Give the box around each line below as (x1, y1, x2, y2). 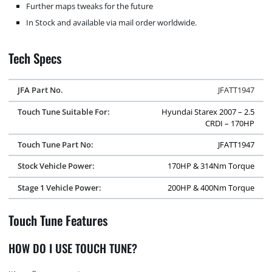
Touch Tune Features (8, 210, 109, 229)
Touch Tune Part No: (17, 139, 93, 151)
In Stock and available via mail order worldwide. (26, 16, 197, 28)
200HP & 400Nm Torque (168, 182, 255, 193)
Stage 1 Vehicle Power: (17, 182, 101, 193)
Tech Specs (8, 48, 63, 67)
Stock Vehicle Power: (17, 160, 95, 172)
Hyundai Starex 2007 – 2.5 (161, 106, 255, 117)
